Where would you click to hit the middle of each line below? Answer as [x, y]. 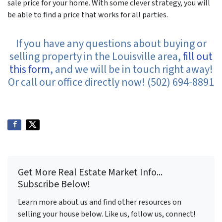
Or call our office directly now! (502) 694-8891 [111, 82]
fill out [198, 56]
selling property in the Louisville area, [96, 56]
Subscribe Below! [54, 184]
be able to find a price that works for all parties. [88, 15]
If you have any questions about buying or [111, 43]
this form [29, 69]
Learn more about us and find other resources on [100, 202]
